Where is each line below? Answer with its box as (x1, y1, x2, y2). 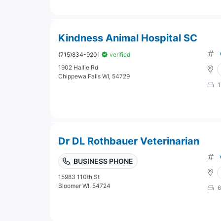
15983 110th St (58, 173, 100, 181)
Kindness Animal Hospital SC (58, 32, 197, 44)
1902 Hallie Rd (58, 63, 98, 71)
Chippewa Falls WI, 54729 (58, 72, 130, 80)
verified (110, 50, 130, 58)
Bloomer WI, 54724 (58, 182, 110, 189)
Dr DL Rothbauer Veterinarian (58, 135, 199, 147)
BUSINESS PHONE (74, 156, 133, 165)
